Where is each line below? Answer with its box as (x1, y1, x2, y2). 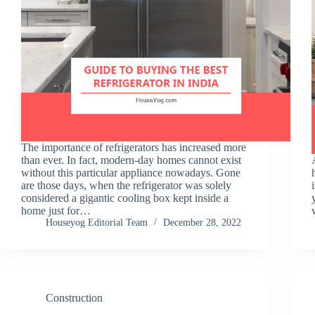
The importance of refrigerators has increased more (21, 141, 246, 153)
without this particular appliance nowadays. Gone (21, 166, 240, 179)
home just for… (21, 204, 91, 217)
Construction (46, 291, 103, 304)
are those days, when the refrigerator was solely (21, 179, 231, 191)
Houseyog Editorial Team (46, 217, 148, 228)
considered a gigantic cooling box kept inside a (21, 191, 229, 204)
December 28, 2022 (163, 217, 241, 228)
